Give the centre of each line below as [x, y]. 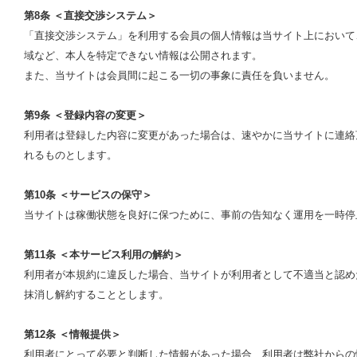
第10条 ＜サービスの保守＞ [88, 195]
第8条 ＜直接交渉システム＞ [90, 16]
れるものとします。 [71, 155]
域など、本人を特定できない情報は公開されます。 [143, 55]
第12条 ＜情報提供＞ [73, 334]
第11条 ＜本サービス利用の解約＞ [104, 255]
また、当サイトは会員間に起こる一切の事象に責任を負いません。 [179, 75]
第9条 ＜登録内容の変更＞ [85, 115]
